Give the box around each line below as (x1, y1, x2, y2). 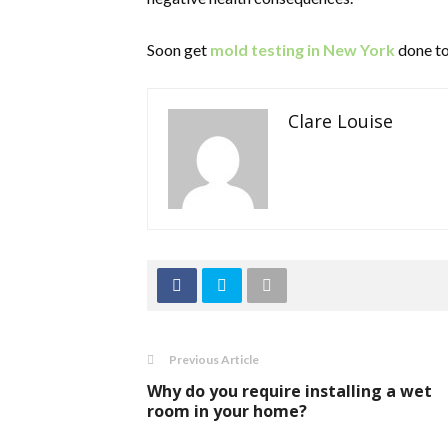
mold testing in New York (210, 40, 395, 59)
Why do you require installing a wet (147, 380, 432, 402)
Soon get (147, 40, 210, 59)
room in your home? (147, 400, 307, 422)
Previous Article (169, 352, 259, 367)
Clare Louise (288, 109, 393, 133)
